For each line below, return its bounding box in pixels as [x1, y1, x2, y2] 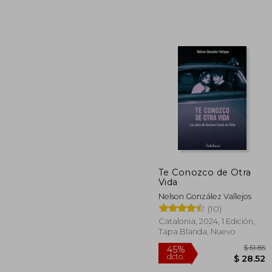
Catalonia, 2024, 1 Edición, [158, 216, 255, 226]
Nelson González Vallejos [158, 191, 251, 201]
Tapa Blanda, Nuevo [158, 226, 236, 236]
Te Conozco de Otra [158, 166, 251, 178]
